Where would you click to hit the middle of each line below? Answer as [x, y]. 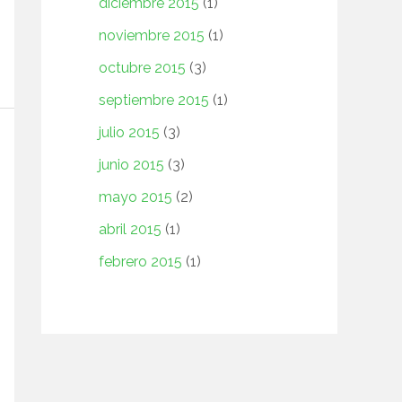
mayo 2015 [135, 197]
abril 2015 [130, 230]
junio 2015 [131, 165]
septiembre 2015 [154, 100]
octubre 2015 [142, 68]
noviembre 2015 [152, 36]
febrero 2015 [140, 262]
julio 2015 [129, 133]
